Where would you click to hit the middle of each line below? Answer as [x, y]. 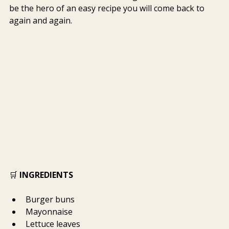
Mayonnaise [49, 212]
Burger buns [50, 200]
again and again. [41, 21]
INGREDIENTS [46, 175]
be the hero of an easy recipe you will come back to [108, 8]
